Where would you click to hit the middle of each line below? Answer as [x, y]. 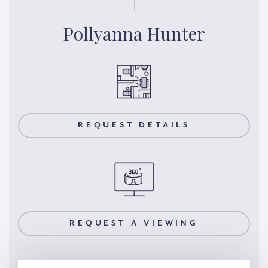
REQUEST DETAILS [134, 126]
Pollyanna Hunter [134, 33]
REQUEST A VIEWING [134, 223]
